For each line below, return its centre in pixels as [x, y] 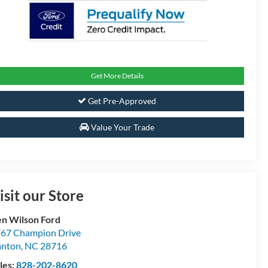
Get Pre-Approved [121, 101]
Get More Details [117, 76]
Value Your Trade [122, 127]
